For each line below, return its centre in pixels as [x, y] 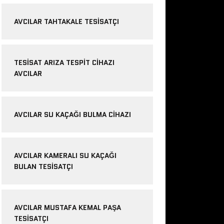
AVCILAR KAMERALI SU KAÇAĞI [65, 155]
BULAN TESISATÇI [43, 166]
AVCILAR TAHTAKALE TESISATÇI [66, 21]
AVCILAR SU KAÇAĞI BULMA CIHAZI [72, 114]
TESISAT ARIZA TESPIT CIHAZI [64, 62]
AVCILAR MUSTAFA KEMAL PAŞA [67, 207]
